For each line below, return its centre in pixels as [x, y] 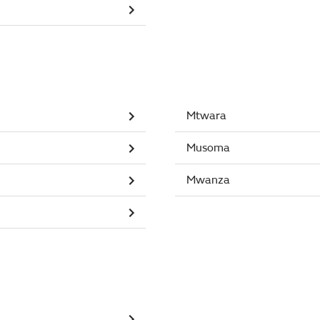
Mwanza [208, 180]
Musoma [208, 148]
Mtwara [206, 116]
